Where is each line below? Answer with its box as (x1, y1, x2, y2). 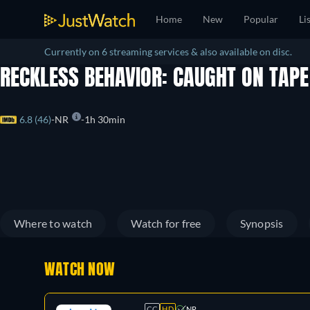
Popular (244, 13, 278, 25)
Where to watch (14, 217, 93, 230)
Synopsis (239, 217, 284, 230)
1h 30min (84, 113, 125, 126)
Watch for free (131, 217, 201, 230)
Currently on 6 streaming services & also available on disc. (44, 46, 292, 57)
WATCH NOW (44, 263, 116, 278)
